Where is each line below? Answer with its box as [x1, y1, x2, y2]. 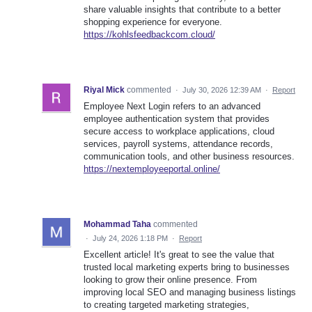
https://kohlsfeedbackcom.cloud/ [84, 29, 215, 40]
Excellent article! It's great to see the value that [84, 249, 274, 260]
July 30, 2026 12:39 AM [182, 86, 261, 95]
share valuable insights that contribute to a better [84, 4, 281, 15]
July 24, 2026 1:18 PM [93, 234, 168, 243]
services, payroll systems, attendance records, [84, 139, 273, 150]
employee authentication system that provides [84, 114, 270, 125]
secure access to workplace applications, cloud [84, 126, 274, 137]
